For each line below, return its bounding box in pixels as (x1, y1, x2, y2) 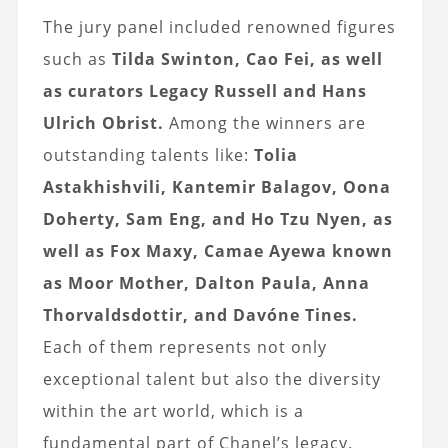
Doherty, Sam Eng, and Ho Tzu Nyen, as (42, 208, 393, 231)
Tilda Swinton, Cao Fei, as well (111, 48, 383, 71)
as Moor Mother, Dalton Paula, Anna (42, 272, 370, 295)
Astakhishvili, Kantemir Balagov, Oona (42, 176, 391, 199)
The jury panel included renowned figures (42, 16, 396, 39)
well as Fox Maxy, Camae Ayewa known (42, 240, 393, 263)
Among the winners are (168, 112, 366, 135)
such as (42, 48, 112, 71)
